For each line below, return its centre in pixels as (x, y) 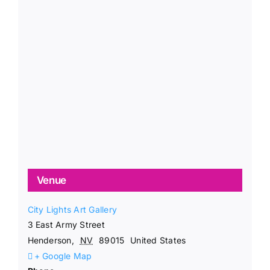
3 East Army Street (66, 224)
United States (158, 240)
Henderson (49, 240)
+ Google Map (63, 256)
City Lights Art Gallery (72, 209)
